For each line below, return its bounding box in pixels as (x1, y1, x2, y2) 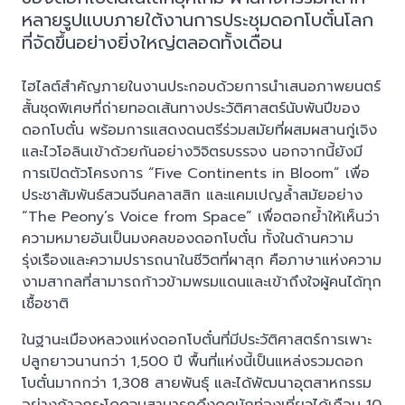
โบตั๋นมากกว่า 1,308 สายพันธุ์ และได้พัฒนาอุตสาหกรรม (22, 372, 372, 395)
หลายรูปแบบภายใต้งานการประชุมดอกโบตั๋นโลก (22, 6, 373, 34)
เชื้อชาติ (22, 293, 69, 316)
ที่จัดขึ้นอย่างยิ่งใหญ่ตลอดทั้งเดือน (22, 29, 282, 57)
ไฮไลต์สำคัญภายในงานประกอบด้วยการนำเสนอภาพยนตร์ (22, 76, 381, 99)
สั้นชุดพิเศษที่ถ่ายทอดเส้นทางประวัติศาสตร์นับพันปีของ (22, 98, 360, 120)
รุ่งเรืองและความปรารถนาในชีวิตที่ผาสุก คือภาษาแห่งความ (22, 250, 381, 272)
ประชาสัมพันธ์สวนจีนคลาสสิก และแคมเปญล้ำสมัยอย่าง (22, 184, 363, 207)
